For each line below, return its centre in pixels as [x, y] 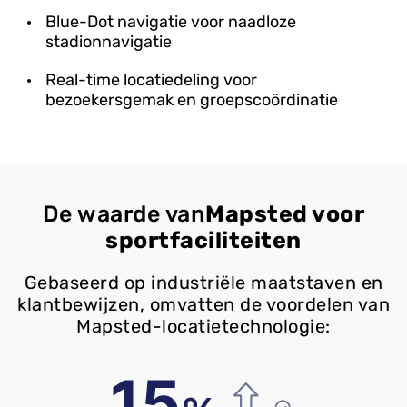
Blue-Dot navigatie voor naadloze [171, 21]
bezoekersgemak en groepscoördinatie [192, 99]
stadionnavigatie [109, 41]
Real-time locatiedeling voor [151, 79]
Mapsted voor [285, 213]
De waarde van [124, 213]
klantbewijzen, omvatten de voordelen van [203, 304]
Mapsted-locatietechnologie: [203, 326]
